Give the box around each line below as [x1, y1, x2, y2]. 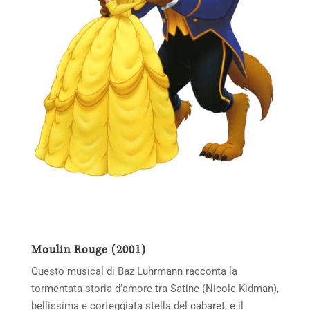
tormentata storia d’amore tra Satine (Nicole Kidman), [30, 282, 279, 295]
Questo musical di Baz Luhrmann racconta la [30, 265, 237, 278]
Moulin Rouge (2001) [30, 242, 146, 258]
